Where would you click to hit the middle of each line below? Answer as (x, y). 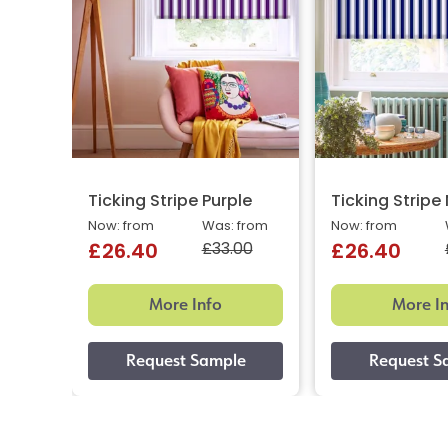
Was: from (234, 227)
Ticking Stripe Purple (170, 202)
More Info (186, 305)
